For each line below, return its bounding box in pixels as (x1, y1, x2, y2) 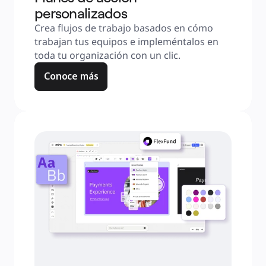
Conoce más (44, 69, 99, 83)
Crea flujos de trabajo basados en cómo (34, 21, 213, 34)
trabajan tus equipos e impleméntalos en (34, 35, 218, 48)
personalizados (34, 4, 127, 22)
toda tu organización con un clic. (34, 49, 180, 62)
